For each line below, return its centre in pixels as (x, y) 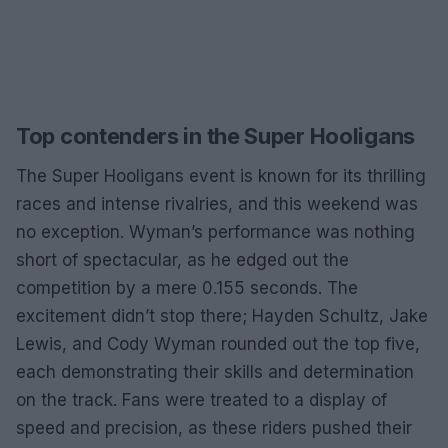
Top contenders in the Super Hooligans (215, 135)
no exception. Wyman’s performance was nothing (215, 231)
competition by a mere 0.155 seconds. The (187, 287)
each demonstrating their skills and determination (215, 371)
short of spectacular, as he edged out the (182, 259)
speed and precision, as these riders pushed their (214, 427)
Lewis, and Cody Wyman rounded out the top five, (218, 343)
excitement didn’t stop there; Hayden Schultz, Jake (222, 315)
